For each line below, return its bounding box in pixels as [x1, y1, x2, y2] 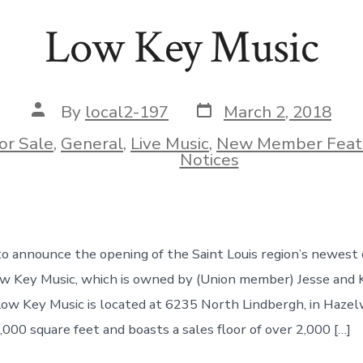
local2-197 [85, 100, 169, 123]
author [31, 114, 83, 138]
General [61, 132, 123, 156]
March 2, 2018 [224, 100, 331, 123]
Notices [179, 148, 239, 172]
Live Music [130, 132, 209, 156]
